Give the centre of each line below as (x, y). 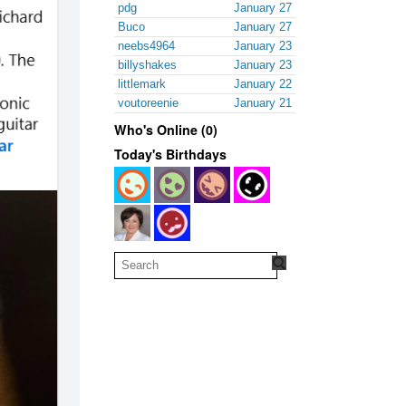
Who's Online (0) (166, 129)
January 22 (263, 83)
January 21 (263, 102)
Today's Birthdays (170, 154)
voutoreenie (148, 102)
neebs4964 (146, 45)
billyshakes (147, 64)
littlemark (142, 83)
